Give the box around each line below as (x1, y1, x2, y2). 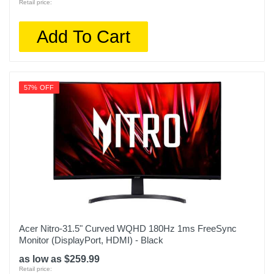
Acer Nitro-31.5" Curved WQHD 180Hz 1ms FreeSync (19, 223, 237, 234)
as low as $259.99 (19, 254, 100, 264)
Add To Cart (37, 26, 131, 46)
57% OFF (24, 84, 54, 91)
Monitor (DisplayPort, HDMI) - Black (19, 235, 163, 245)
